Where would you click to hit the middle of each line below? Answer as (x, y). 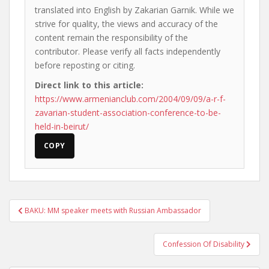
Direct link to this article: (89, 85)
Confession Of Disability (204, 244)
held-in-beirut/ (62, 126)
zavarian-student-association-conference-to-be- (128, 113)
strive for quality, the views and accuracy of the (126, 24)
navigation (48, 222)
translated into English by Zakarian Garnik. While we (134, 10)
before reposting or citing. (85, 65)
